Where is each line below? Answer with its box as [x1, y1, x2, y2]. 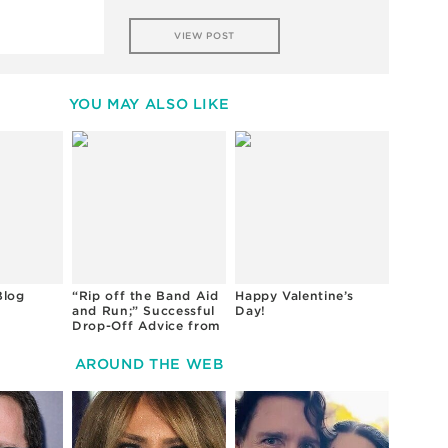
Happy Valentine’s [235, 288, 355, 304]
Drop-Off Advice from [72, 318, 221, 334]
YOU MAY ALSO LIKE [68, 95, 230, 113]
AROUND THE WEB [74, 354, 224, 372]
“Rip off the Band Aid [72, 288, 219, 304]
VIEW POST [174, 29, 235, 41]
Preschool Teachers [72, 333, 202, 349]
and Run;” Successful [72, 303, 215, 319]
